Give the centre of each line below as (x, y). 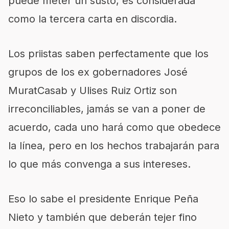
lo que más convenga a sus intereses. (99, 164)
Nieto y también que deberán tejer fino (102, 217)
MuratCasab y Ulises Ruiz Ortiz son (93, 90)
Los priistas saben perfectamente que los (108, 54)
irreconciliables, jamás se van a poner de (107, 109)
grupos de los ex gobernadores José (98, 72)
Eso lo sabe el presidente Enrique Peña (103, 199)
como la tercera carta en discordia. (93, 19)
